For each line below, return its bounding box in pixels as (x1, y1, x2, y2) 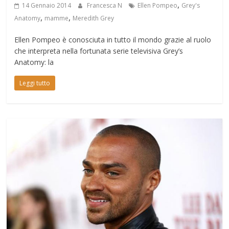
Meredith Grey (73, 14, 114, 23)
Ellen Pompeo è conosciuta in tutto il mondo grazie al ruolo (14, 35, 212, 45)
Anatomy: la (14, 57, 54, 67)
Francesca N (87, 1, 124, 10)
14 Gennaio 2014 (22, 1, 72, 10)
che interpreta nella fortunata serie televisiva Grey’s (14, 46, 184, 56)
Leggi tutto (19, 79, 51, 88)
